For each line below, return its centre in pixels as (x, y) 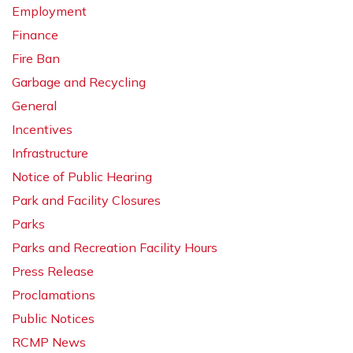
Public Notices (53, 318)
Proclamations (54, 295)
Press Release (53, 271)
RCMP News (49, 342)
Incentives (42, 129)
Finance (35, 35)
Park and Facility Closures (86, 200)
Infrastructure (50, 153)
